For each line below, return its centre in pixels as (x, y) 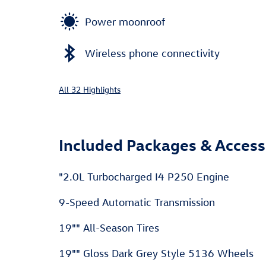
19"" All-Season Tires (109, 228)
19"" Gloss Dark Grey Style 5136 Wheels (156, 253)
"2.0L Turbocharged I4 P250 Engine (144, 177)
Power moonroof (125, 21)
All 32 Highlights (90, 89)
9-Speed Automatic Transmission (137, 202)
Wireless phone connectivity (152, 53)
